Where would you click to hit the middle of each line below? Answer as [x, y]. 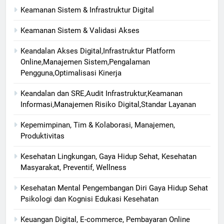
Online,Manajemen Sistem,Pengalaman [85, 62]
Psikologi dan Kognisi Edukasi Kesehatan [89, 199]
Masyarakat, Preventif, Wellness [73, 168]
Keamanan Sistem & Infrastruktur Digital [87, 10]
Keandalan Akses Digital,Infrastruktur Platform [98, 51]
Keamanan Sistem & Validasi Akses [80, 31]
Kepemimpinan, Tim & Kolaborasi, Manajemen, [98, 125]
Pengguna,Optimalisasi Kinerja [71, 73]
